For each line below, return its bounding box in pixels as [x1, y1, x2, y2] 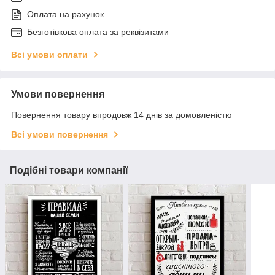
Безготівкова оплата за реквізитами [27, 27, 169, 37]
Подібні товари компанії [10, 165, 128, 176]
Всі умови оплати [11, 50, 88, 60]
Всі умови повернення [11, 130, 108, 140]
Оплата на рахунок [27, 9, 104, 20]
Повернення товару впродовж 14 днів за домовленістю [11, 110, 232, 120]
